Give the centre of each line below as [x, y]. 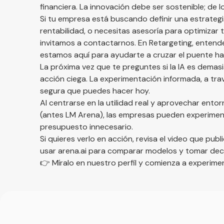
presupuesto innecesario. [86, 127]
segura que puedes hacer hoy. [95, 91]
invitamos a [62, 43]
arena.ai [72, 151]
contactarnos [109, 43]
